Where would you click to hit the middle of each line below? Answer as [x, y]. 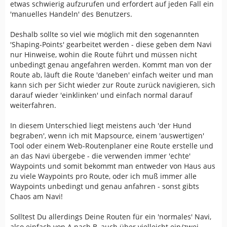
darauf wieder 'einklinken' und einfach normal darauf [101, 95]
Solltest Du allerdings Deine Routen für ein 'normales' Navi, [111, 217]
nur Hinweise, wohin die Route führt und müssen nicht [104, 54]
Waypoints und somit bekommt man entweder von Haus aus [113, 166]
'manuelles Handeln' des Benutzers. [71, 14]
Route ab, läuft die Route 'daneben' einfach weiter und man [112, 75]
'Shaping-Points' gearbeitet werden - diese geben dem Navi [111, 44]
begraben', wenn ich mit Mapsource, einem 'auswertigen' [107, 136]
